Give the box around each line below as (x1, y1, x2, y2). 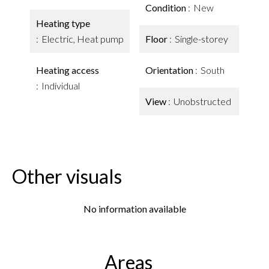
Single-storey (175, 33, 228, 44)
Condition (145, 2, 188, 13)
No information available (83, 203, 186, 214)
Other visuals (12, 165, 122, 188)
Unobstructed (174, 95, 231, 107)
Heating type (36, 17, 90, 29)
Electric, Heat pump (41, 33, 124, 44)
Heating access (36, 64, 99, 76)
